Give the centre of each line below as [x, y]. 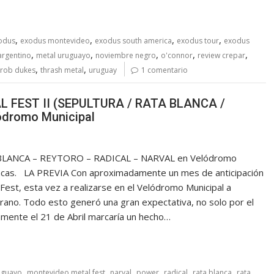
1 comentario [165, 70]
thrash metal [62, 70]
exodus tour [198, 40]
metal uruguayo [63, 55]
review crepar [221, 55]
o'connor [177, 55]
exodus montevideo [55, 40]
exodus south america [133, 40]
